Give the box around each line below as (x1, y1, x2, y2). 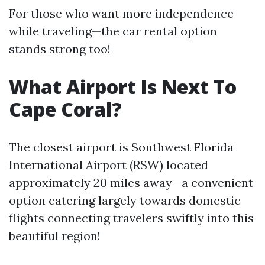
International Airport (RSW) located (9, 157, 208, 172)
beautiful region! (9, 228, 101, 243)
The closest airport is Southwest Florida (9, 140, 234, 154)
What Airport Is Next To (9, 74, 237, 99)
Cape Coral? (9, 96, 122, 122)
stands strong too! (9, 41, 111, 56)
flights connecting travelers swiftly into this (9, 211, 254, 225)
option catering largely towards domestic (9, 193, 241, 208)
